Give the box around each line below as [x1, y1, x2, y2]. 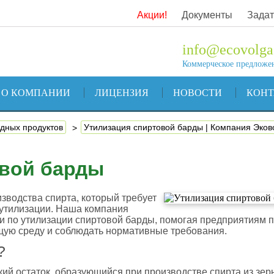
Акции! [137, 10, 167, 20]
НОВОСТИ [172, 87, 222, 98]
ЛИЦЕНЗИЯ [94, 87, 149, 98]
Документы [182, 10, 232, 20]
